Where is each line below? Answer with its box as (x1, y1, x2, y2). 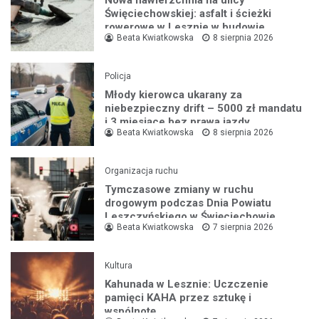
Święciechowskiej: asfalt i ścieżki (105, 7, 272, 21)
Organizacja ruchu (105, 166, 179, 177)
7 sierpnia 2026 (213, 222, 274, 233)
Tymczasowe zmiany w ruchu (105, 183, 254, 197)
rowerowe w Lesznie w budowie (105, 21, 266, 34)
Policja (105, 71, 132, 82)
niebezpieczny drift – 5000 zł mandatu (105, 102, 303, 115)
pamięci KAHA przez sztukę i (105, 291, 252, 305)
